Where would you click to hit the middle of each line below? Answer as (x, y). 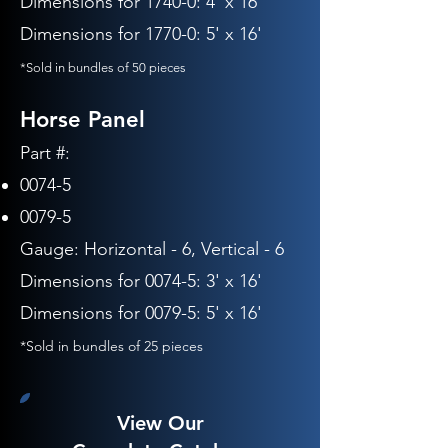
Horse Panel (82, 119)
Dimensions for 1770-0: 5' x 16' (141, 34)
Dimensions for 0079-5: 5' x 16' (141, 313)
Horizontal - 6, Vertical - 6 (184, 249)
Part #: (45, 153)
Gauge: (52, 249)
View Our (160, 423)
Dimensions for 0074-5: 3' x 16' (141, 281)
